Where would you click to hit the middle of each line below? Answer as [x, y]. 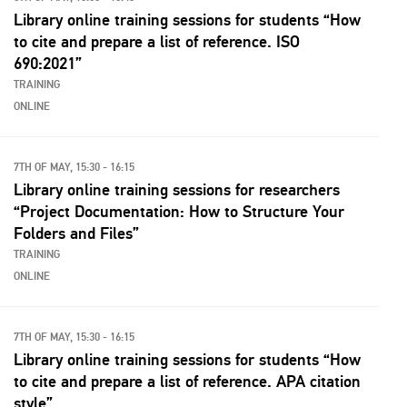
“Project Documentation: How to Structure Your [179, 212]
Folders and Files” [76, 233]
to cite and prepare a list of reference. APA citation [187, 382]
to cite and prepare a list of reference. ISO [157, 42]
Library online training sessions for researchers [177, 190]
